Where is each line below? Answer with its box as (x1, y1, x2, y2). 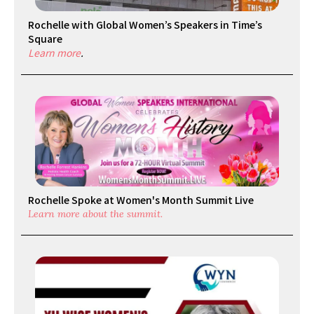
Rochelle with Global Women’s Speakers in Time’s (28, 18, 262, 32)
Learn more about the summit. (28, 207, 163, 221)
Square (28, 32, 62, 46)
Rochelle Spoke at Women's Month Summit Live (28, 193, 254, 207)
